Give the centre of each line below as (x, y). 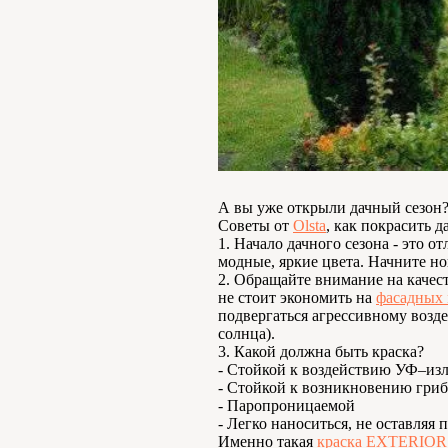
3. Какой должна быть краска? (321, 351)
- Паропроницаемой (286, 405)
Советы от (255, 225)
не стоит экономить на (297, 297)
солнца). (246, 333)
